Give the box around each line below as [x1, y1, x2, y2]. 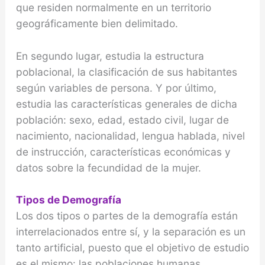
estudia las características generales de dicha [15, 97, 237, 110]
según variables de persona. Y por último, [15, 81, 216, 94]
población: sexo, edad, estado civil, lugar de [15, 113, 229, 126]
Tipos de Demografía [15, 193, 121, 206]
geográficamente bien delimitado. [15, 17, 178, 30]
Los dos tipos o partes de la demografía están [15, 209, 238, 222]
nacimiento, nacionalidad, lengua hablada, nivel [15, 129, 245, 142]
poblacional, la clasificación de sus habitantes [15, 65, 237, 78]
